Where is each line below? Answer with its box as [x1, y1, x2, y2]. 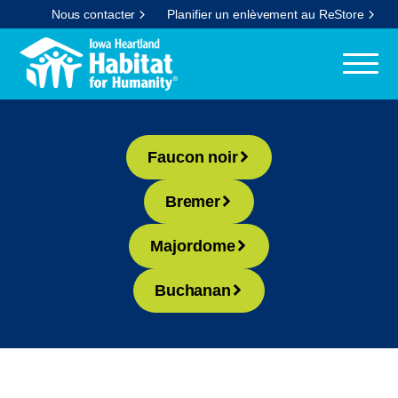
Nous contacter [51, 7, 136, 21]
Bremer [164, 193, 221, 211]
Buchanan [154, 282, 232, 299]
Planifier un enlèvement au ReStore [167, 7, 364, 21]
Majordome [150, 237, 235, 255]
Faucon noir [147, 148, 238, 166]
